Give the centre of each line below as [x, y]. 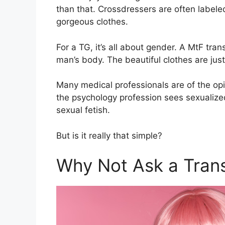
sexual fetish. [83, 110]
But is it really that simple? [109, 135]
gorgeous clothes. [92, 22]
